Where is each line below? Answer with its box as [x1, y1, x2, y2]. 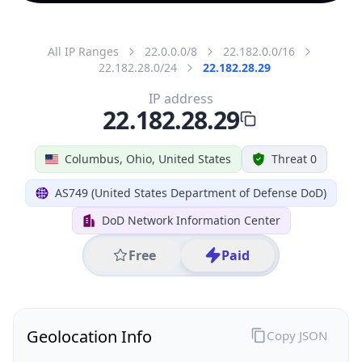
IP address [149, 89, 213, 107]
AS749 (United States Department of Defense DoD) [55, 184, 326, 200]
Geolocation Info [27, 325, 152, 347]
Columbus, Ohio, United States [65, 150, 231, 166]
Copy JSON [266, 326, 327, 343]
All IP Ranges [48, 43, 119, 59]
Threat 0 [271, 150, 317, 166]
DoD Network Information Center [101, 212, 280, 228]
